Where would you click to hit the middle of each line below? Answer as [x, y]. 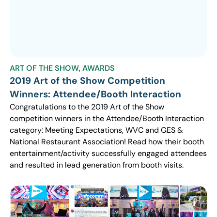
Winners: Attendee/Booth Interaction [95, 94]
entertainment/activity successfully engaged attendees [108, 153]
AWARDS [99, 68]
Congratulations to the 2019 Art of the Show [87, 107]
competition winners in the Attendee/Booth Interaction [107, 118]
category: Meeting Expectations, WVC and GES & [96, 130]
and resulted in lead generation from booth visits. [97, 165]
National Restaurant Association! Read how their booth [107, 141]
